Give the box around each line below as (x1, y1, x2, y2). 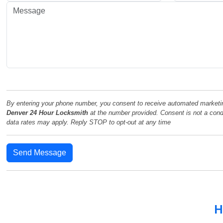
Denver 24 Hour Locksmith (6, 109, 89, 117)
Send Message (13, 148, 67, 157)
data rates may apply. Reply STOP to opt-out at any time (6, 118, 171, 126)
